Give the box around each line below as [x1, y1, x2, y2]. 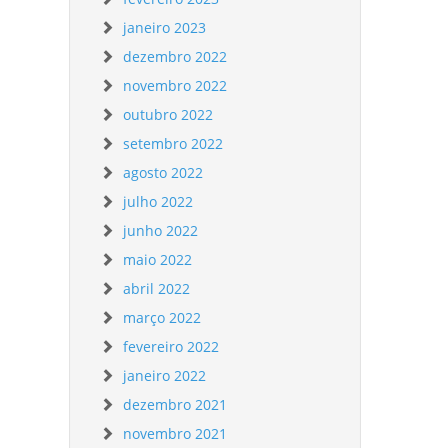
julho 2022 [123, 192, 194, 211]
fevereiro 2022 [123, 337, 220, 356]
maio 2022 [123, 250, 193, 269]
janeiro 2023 [123, 18, 207, 37]
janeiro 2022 [123, 366, 207, 385]
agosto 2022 [123, 163, 204, 182]
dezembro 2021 [123, 395, 228, 414]
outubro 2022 [123, 105, 214, 124]
